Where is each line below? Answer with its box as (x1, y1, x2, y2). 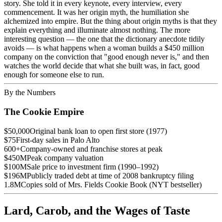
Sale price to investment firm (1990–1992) (27, 162, 159, 171)
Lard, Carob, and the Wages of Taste (4, 204, 190, 217)
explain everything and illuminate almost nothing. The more (4, 26, 190, 35)
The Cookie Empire (4, 107, 84, 117)
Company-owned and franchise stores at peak (20, 144, 163, 153)
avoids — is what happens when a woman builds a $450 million (4, 44, 204, 53)
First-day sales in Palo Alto (16, 135, 100, 144)
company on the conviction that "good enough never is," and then (4, 53, 209, 61)
